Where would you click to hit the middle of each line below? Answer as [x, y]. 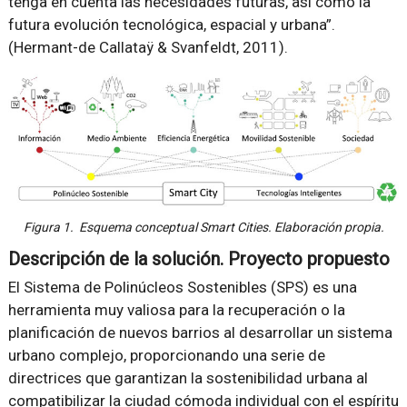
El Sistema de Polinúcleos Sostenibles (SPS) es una [182, 287]
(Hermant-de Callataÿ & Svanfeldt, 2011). [148, 47]
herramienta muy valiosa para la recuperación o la [176, 309]
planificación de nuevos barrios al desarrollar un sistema [200, 332]
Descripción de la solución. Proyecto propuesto [199, 258]
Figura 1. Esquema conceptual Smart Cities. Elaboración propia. [203, 227]
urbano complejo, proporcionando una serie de [166, 355]
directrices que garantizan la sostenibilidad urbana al [188, 377]
